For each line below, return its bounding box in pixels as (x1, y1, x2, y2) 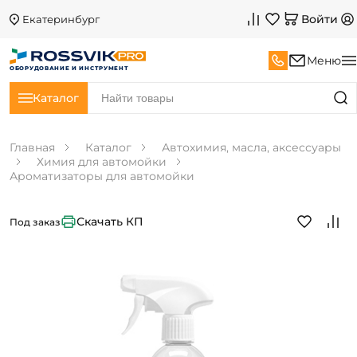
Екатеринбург (22, 12, 100, 25)
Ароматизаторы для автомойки (10, 169, 194, 183)
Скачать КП (76, 214, 143, 229)
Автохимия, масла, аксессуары (162, 140, 341, 155)
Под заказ (10, 215, 61, 228)
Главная (10, 140, 55, 155)
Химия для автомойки (37, 155, 167, 169)
